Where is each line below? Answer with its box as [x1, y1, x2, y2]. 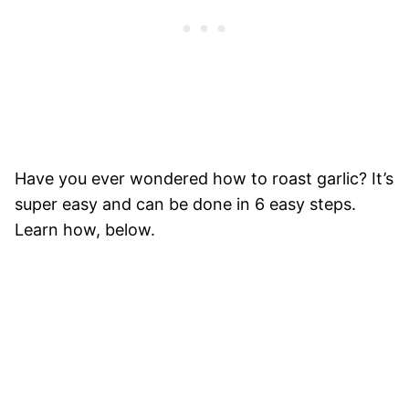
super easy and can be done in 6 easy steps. [15, 194, 356, 214]
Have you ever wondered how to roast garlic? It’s [15, 168, 393, 188]
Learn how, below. [15, 219, 155, 239]
